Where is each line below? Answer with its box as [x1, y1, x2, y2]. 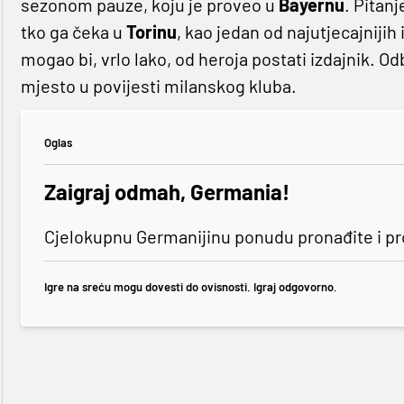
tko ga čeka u [20, 20, 126, 42]
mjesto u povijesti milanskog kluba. [20, 74, 297, 96]
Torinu [125, 20, 177, 42]
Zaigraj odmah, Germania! [43, 178, 289, 205]
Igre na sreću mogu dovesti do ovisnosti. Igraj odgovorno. [43, 280, 337, 295]
